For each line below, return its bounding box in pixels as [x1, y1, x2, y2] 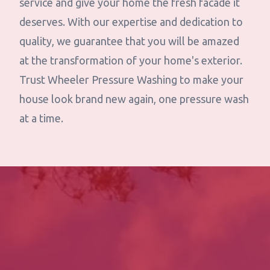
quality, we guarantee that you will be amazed [19, 35, 239, 47]
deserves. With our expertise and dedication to [19, 16, 243, 28]
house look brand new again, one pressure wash [19, 93, 249, 105]
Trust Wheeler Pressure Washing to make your [19, 74, 243, 86]
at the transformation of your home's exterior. [19, 54, 242, 66]
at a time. [19, 112, 63, 124]
